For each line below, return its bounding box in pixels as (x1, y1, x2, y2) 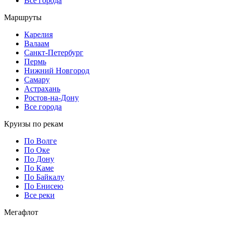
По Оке (24, 145, 50, 154)
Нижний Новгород (24, 66, 89, 75)
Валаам (24, 39, 49, 48)
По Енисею (24, 181, 63, 190)
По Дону (24, 154, 54, 163)
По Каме (24, 163, 54, 172)
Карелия (24, 30, 53, 39)
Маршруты (4, 13, 42, 22)
